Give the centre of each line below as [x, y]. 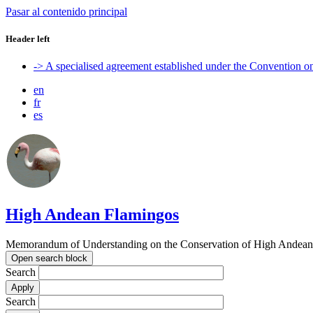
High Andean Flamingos [92, 215]
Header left [28, 39]
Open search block [49, 259]
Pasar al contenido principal [66, 12]
